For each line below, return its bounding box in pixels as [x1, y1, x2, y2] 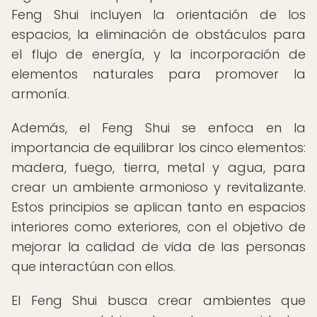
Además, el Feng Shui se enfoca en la [11, 119, 306, 137]
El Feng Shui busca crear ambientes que [11, 292, 306, 309]
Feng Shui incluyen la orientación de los [11, 6, 306, 23]
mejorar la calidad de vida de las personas [11, 238, 306, 255]
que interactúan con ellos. [11, 258, 175, 275]
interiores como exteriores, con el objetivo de [11, 218, 306, 236]
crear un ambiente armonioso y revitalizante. [11, 178, 306, 196]
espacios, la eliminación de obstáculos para [11, 25, 306, 43]
